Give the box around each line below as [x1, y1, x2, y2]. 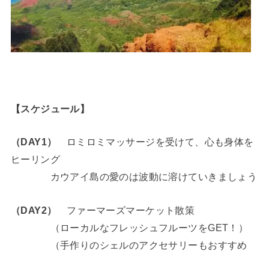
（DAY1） [10, 136, 57, 148]
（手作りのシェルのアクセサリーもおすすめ [10, 239, 247, 250]
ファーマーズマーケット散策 [56, 204, 195, 216]
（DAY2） [10, 204, 57, 216]
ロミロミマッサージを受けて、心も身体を [56, 136, 254, 148]
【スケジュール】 [10, 103, 90, 114]
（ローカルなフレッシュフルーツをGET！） [10, 222, 249, 233]
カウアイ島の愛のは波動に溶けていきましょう [10, 171, 258, 183]
